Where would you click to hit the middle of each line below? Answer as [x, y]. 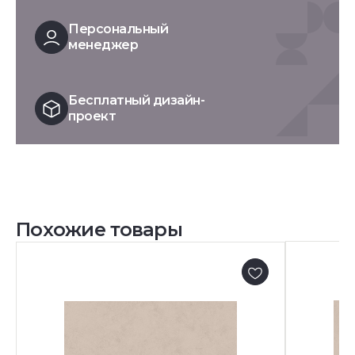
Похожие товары [99, 230]
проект [92, 116]
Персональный [118, 29]
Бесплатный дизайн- [137, 101]
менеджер [103, 45]
